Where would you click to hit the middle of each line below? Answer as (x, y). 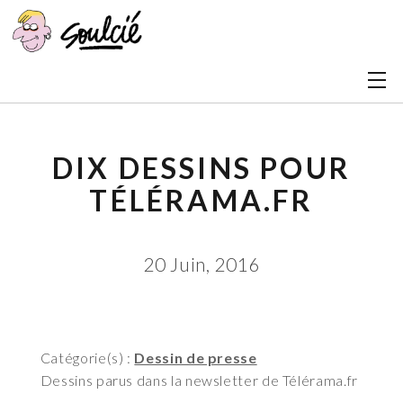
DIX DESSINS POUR (201, 168)
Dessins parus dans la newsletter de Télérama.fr (199, 380)
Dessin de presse (196, 358)
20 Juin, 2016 (201, 264)
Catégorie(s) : (87, 358)
